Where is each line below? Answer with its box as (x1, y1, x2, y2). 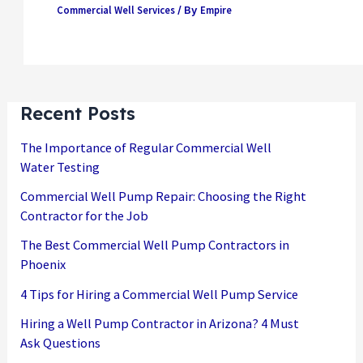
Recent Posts (20, 102, 136, 126)
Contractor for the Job (20, 207, 149, 224)
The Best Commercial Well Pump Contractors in (20, 237, 290, 254)
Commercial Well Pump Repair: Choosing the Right (20, 188, 307, 205)
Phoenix (20, 256, 66, 273)
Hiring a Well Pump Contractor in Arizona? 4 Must (20, 315, 300, 331)
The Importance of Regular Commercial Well (20, 139, 272, 156)
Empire (199, 3, 232, 17)
